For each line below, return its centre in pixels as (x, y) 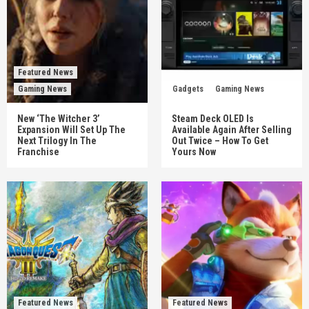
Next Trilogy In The (57, 140)
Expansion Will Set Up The (71, 129)
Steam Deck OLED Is (213, 118)
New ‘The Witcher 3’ (59, 118)
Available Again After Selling (232, 129)
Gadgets (188, 89)
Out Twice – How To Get (220, 140)
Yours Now (194, 151)
